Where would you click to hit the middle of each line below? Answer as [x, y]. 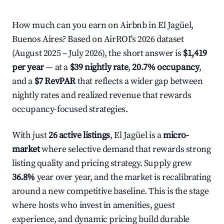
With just [30, 135]
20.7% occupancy [166, 67]
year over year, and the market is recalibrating [123, 177]
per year [28, 67]
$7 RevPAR [55, 81]
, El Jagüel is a [136, 135]
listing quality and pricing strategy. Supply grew [102, 163]
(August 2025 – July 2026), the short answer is [98, 53]
